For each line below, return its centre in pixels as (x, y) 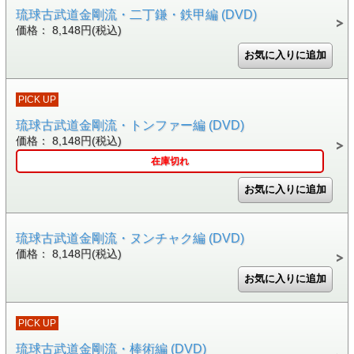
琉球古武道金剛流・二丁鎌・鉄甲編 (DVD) (136, 14)
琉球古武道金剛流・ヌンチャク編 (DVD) (130, 238)
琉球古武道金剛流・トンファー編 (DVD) (130, 125)
